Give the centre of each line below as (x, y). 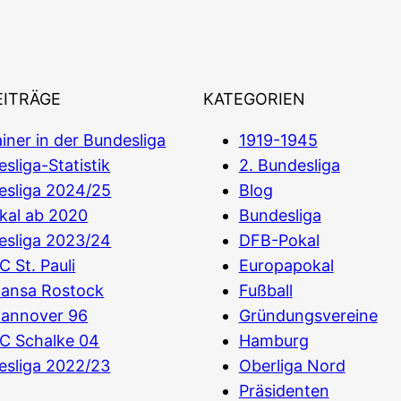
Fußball (265, 291)
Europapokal (286, 266)
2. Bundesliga (289, 166)
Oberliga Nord (292, 366)
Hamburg (273, 341)
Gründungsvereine (308, 316)
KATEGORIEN (254, 99)
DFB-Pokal (279, 241)
